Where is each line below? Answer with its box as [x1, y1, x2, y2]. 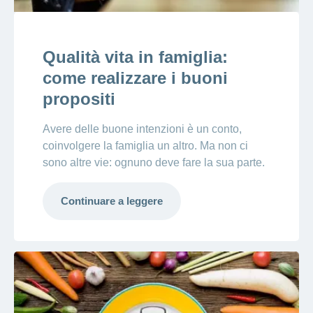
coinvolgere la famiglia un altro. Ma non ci [42, 140, 248, 152]
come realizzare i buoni [42, 68, 228, 88]
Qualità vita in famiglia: [42, 48, 228, 67]
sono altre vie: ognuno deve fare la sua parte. [42, 156, 265, 169]
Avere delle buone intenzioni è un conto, [42, 123, 242, 136]
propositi [42, 89, 115, 109]
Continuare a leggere [60, 195, 163, 208]
